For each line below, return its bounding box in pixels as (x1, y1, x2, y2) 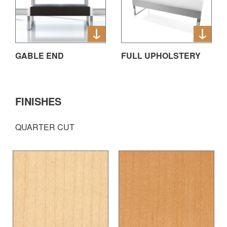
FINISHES (15, 94, 61, 109)
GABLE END (15, 50, 64, 62)
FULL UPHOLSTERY (121, 50, 201, 62)
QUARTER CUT (15, 121, 74, 133)
